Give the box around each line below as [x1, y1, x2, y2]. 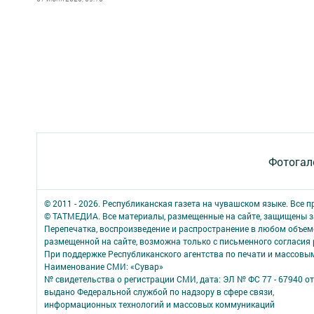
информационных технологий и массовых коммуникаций [44, 299, 275, 310]
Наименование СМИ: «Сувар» [44, 261, 163, 272]
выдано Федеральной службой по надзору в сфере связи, [44, 286, 274, 297]
